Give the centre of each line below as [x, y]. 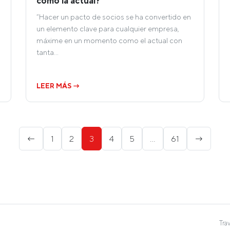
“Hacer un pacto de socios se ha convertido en [114, 17]
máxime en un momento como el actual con [109, 41]
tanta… [47, 52]
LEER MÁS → [58, 86]
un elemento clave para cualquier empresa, [108, 29]
